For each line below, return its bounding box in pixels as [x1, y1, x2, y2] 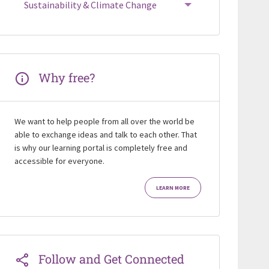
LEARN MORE [156, 184, 190, 192]
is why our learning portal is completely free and [14, 142, 187, 154]
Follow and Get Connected [38, 250, 184, 267]
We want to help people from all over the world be [14, 116, 195, 127]
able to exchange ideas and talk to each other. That [14, 129, 197, 141]
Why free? [38, 70, 95, 86]
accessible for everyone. [14, 156, 104, 167]
